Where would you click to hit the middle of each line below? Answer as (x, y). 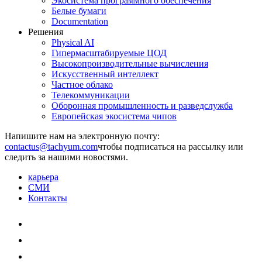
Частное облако (82, 84)
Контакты (48, 198)
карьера (43, 177)
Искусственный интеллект (105, 74)
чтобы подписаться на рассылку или (170, 146)
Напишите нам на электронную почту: (82, 136)
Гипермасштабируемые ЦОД (109, 53)
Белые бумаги (79, 11)
